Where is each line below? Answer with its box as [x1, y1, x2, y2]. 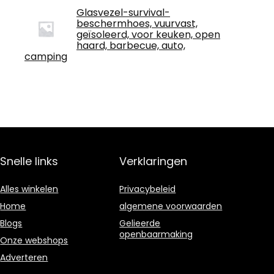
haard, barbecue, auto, [76, 39, 185, 53]
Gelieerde [119, 217, 161, 229]
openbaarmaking [119, 228, 193, 240]
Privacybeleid [119, 183, 176, 195]
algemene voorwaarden [119, 200, 223, 212]
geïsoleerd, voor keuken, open [76, 28, 220, 42]
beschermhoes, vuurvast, [76, 17, 198, 31]
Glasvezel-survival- [76, 6, 170, 20]
